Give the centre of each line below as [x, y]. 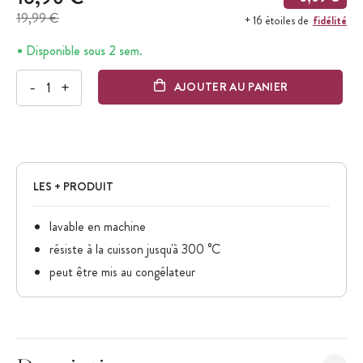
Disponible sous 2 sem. [84, 50]
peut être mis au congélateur [122, 271]
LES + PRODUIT [73, 186]
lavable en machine [98, 226]
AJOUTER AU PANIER [231, 87]
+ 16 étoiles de [277, 20]
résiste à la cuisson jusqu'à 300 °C [135, 249]
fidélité [330, 20]
